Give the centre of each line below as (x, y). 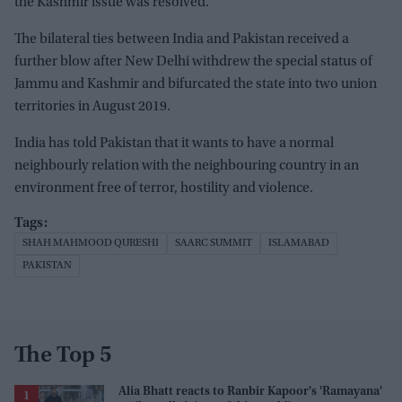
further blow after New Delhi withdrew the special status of (193, 61)
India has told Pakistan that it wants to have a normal (174, 143)
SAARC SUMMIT (214, 243)
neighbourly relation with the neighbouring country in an (187, 166)
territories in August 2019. (92, 106)
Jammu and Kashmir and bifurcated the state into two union (196, 84)
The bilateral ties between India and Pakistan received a (182, 39)
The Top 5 (63, 356)
